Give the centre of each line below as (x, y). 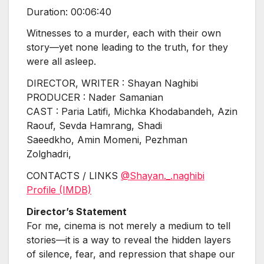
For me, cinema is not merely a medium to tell (128, 225)
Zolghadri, (50, 154)
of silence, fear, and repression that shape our (131, 254)
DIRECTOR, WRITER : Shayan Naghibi (112, 83)
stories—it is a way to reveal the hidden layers (129, 240)
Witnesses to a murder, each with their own (124, 33)
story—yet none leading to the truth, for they (127, 47)
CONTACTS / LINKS (74, 176)
